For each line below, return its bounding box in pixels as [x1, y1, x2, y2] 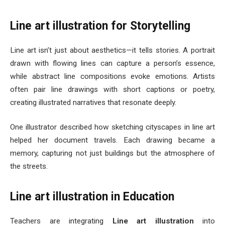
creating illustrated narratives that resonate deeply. [10, 97, 176, 107]
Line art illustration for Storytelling [10, 19, 190, 33]
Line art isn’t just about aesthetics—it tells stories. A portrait [10, 45, 215, 55]
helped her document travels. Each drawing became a [10, 136, 215, 145]
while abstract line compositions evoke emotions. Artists [10, 71, 215, 81]
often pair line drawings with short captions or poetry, [10, 84, 215, 94]
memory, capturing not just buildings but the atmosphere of [10, 149, 215, 158]
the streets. [10, 162, 48, 171]
